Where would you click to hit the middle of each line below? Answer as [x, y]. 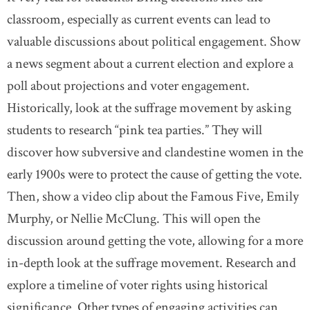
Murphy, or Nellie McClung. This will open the [134, 219]
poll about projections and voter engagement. [128, 86]
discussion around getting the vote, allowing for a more [155, 241]
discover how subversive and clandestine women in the [155, 152]
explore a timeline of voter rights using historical [137, 285]
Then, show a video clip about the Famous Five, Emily [153, 197]
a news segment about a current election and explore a [150, 64]
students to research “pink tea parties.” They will [135, 130]
